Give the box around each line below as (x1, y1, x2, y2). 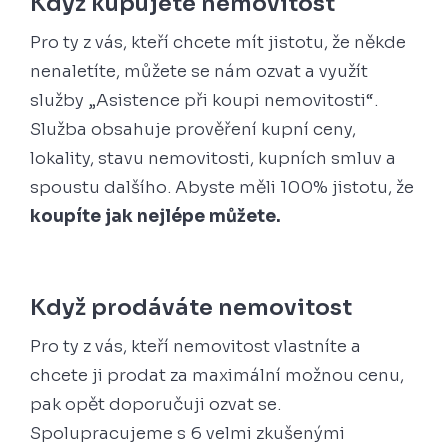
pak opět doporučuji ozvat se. (30, 393, 281, 415)
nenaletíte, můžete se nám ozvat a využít (30, 60, 368, 82)
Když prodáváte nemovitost (30, 293, 352, 321)
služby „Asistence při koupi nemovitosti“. (30, 89, 378, 111)
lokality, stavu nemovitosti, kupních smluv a (30, 147, 396, 169)
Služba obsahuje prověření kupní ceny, (30, 118, 356, 140)
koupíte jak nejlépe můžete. (30, 205, 281, 227)
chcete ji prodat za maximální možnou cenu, (30, 364, 404, 386)
